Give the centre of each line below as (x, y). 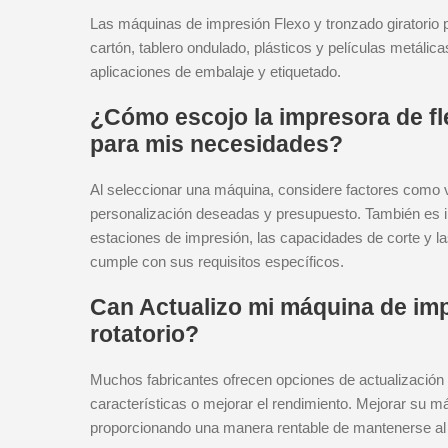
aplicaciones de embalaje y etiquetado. (215, 71)
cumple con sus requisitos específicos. (217, 261)
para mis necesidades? (216, 144)
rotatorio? (144, 334)
